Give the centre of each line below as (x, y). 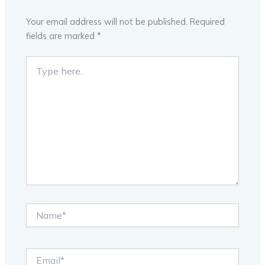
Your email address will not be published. (107, 21)
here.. (36, 73)
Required (208, 21)
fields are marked (62, 35)
